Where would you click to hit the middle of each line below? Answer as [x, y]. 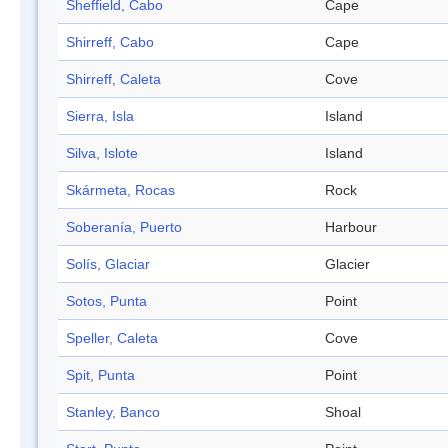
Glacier [347, 264]
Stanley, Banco [113, 412]
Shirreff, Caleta [113, 79]
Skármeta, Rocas [120, 190]
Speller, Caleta [112, 338]
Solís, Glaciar [108, 264]
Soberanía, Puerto [124, 227]
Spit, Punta [100, 375]
